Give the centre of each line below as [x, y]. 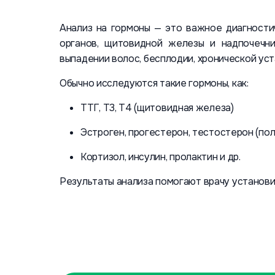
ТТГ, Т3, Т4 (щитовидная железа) [157, 108]
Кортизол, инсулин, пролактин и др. [161, 157]
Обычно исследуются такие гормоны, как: [154, 83]
